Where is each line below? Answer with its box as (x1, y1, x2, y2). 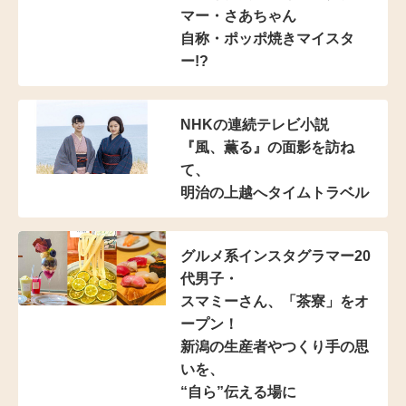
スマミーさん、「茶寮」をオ (180, 294, 369, 310)
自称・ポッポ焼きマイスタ (180, 31, 354, 47)
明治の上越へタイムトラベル (180, 185, 369, 201)
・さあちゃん (209, 8, 296, 24)
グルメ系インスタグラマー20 (180, 248, 371, 265)
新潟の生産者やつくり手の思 (180, 339, 369, 355)
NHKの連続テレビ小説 (180, 117, 329, 133)
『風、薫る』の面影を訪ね (180, 140, 354, 156)
